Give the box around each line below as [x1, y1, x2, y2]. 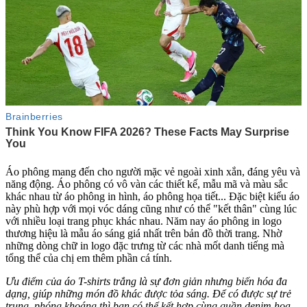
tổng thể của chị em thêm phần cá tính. [5, 252, 175, 265]
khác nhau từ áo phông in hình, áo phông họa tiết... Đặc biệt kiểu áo [5, 191, 299, 203]
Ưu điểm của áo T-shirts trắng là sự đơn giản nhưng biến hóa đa [5, 275, 287, 288]
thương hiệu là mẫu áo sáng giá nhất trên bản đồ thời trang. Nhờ [5, 228, 282, 240]
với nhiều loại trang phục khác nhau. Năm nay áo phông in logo [5, 215, 282, 228]
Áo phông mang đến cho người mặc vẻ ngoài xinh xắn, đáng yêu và [5, 166, 300, 178]
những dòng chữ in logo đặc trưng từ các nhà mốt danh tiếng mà [5, 240, 284, 252]
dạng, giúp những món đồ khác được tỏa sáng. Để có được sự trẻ [5, 288, 291, 300]
